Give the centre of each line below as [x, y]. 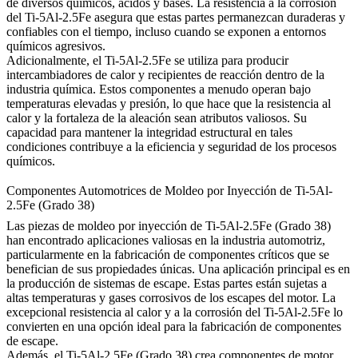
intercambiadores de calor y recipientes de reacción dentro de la [165, 74]
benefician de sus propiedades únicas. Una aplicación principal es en [178, 268]
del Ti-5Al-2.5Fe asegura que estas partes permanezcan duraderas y [176, 17]
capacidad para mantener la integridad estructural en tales [149, 132]
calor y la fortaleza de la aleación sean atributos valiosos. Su [157, 117]
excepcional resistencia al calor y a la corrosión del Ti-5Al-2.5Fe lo [175, 312]
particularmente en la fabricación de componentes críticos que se [168, 254]
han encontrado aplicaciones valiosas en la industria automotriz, [166, 240]
